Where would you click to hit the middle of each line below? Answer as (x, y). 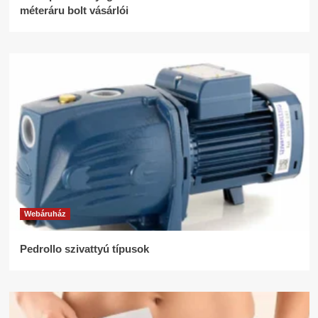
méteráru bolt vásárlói (74, 11)
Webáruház (45, 214)
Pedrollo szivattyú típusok (84, 249)
